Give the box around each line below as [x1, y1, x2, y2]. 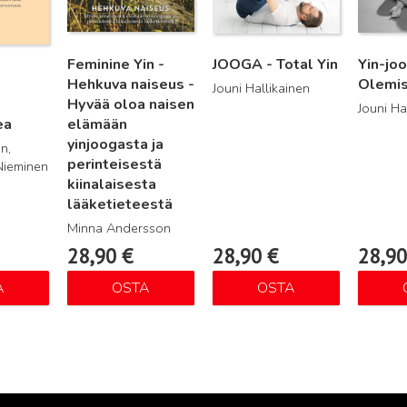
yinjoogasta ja [66, 134, 164, 155]
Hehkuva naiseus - [66, 74, 194, 95]
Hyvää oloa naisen [66, 94, 194, 115]
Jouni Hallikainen [212, 79, 310, 98]
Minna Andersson [66, 219, 171, 238]
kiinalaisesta [66, 174, 156, 195]
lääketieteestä [66, 194, 173, 215]
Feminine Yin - [66, 55, 164, 75]
